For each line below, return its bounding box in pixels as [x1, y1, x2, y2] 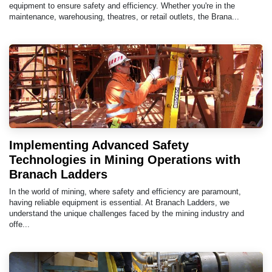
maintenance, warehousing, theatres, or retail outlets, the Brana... [9, 12, 239, 21]
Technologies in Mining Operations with [9, 152, 240, 166]
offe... [9, 219, 30, 229]
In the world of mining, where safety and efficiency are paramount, [9, 186, 241, 196]
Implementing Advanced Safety [9, 138, 189, 152]
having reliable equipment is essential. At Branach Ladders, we [9, 197, 229, 207]
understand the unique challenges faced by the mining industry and [9, 208, 244, 218]
